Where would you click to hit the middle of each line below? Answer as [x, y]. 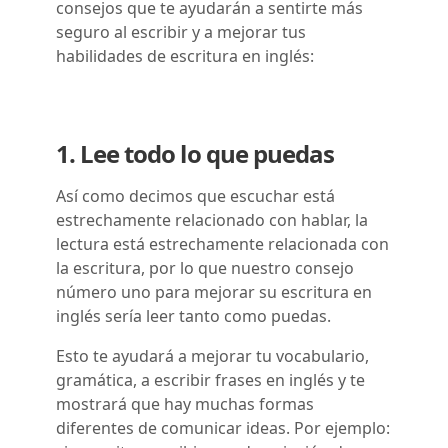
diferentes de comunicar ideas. [175, 427]
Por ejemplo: [342, 427]
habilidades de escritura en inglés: [185, 55]
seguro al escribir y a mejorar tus [181, 31]
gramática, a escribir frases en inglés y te [210, 379]
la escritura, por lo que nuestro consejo [205, 267]
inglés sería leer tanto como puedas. [193, 315]
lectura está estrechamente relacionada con [222, 243]
